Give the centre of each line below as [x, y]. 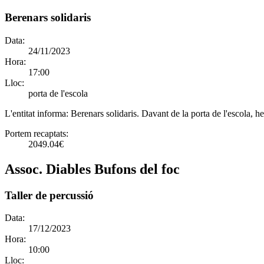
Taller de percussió [49, 195]
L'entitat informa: [38, 113]
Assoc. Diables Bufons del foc [92, 169]
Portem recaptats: [37, 133]
